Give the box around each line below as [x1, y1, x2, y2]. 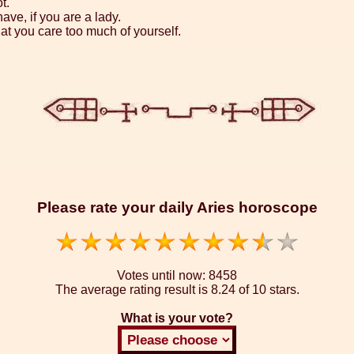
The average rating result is [55, 282, 211, 296]
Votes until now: [117, 268, 209, 282]
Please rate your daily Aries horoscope [36, 198, 318, 216]
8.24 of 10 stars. [210, 282, 299, 296]
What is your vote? [121, 311, 233, 325]
